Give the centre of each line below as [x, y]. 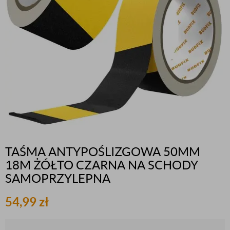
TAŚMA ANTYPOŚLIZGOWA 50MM [103, 152]
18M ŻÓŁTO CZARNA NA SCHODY [102, 165]
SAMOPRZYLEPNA [58, 178]
